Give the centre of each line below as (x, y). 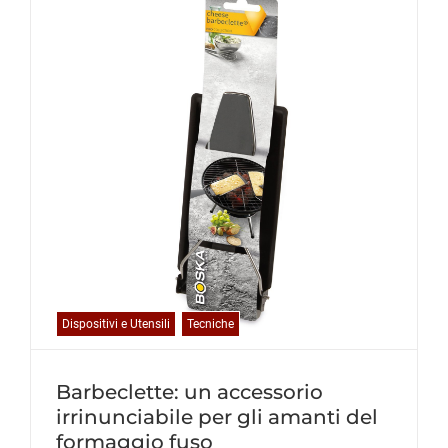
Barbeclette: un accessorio (189, 392)
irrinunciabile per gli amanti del (217, 417)
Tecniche (210, 324)
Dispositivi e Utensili (116, 324)
